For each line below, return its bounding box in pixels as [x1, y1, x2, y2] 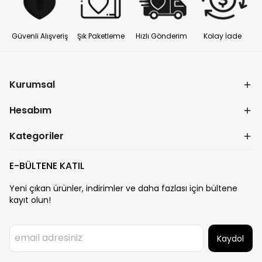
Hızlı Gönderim [136, 31, 187, 42]
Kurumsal [9, 78, 55, 92]
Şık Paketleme [77, 31, 125, 42]
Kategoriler [9, 129, 64, 143]
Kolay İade [203, 31, 242, 42]
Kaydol [217, 233, 244, 245]
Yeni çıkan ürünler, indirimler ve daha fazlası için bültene [9, 182, 237, 195]
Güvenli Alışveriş [12, 31, 68, 42]
